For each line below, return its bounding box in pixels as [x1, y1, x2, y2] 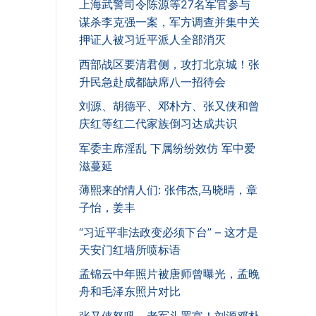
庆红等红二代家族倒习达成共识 [79, 116, 237, 131]
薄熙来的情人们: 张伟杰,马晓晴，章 [79, 183, 257, 197]
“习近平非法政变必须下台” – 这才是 [79, 224, 258, 239]
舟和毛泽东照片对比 [79, 284, 181, 299]
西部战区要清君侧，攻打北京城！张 [79, 56, 260, 71]
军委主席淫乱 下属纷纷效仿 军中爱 [79, 140, 255, 155]
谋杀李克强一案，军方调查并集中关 [79, 14, 260, 29]
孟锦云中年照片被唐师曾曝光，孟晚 [79, 267, 260, 281]
